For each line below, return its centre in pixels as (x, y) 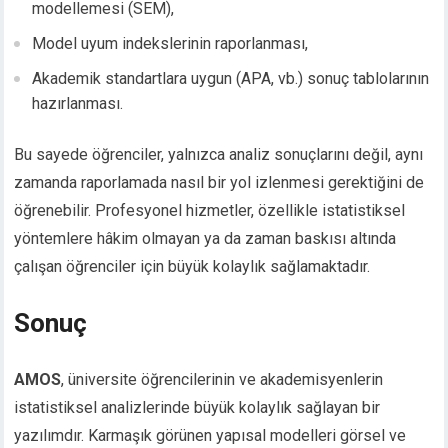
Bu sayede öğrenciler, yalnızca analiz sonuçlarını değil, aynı (219, 155)
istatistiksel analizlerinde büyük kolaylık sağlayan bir (197, 408)
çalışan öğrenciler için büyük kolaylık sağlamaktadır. (192, 267)
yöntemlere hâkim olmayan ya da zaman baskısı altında (205, 239)
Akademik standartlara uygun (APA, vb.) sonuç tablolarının (231, 79)
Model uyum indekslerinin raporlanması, (170, 44)
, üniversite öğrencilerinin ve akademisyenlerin (222, 380)
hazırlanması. (78, 104)
